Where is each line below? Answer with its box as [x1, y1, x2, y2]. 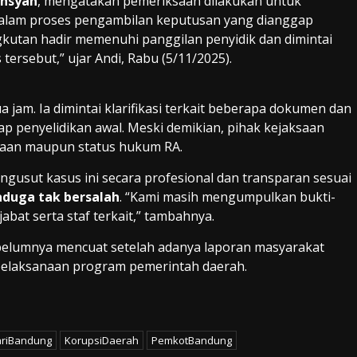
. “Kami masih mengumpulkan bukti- [120, 188, 335, 206]
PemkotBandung [151, 333, 232, 348]
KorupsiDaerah [65, 333, 139, 348]
